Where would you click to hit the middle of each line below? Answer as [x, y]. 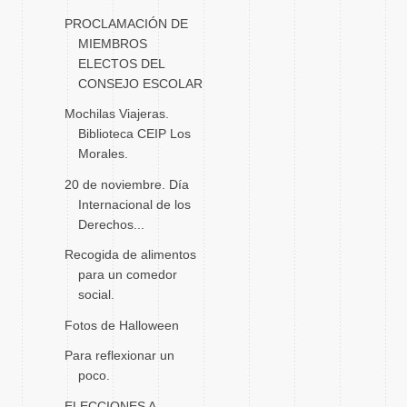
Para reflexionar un [119, 355]
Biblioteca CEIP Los [134, 134]
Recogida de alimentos [130, 254]
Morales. [103, 154]
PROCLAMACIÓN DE [126, 23]
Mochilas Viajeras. [116, 114]
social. [96, 294]
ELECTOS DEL [121, 63]
